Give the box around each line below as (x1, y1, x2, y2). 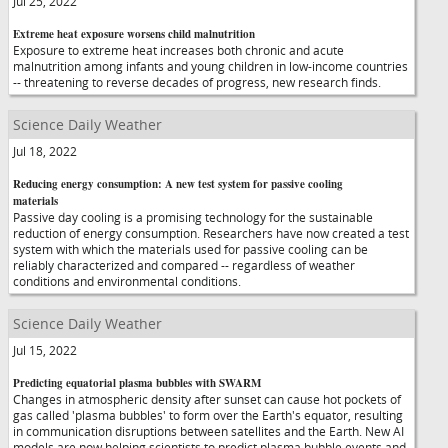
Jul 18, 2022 (13, 143, 77, 159)
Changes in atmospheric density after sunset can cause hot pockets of (13, 391, 401, 407)
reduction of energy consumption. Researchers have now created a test (13, 225, 409, 241)
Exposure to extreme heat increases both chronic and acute (13, 42, 344, 58)
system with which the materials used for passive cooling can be (13, 241, 368, 257)
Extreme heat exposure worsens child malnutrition (13, 26, 255, 42)
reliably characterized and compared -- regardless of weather (13, 257, 355, 273)
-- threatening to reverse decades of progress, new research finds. (13, 74, 381, 90)
